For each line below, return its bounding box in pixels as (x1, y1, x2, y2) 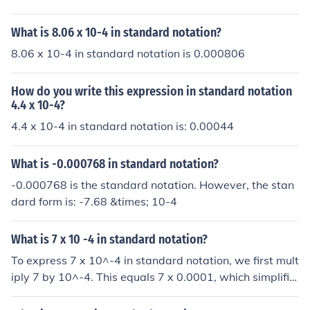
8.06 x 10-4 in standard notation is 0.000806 (11, 46, 245, 60)
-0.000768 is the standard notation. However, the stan (11, 178, 294, 192)
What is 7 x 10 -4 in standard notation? (11, 232, 208, 247)
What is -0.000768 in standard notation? (11, 156, 219, 172)
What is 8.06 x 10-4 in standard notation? (11, 25, 221, 40)
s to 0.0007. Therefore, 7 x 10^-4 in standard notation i (11, 286, 295, 300)
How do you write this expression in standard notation (11, 84, 292, 99)
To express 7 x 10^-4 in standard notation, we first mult (11, 253, 299, 267)
